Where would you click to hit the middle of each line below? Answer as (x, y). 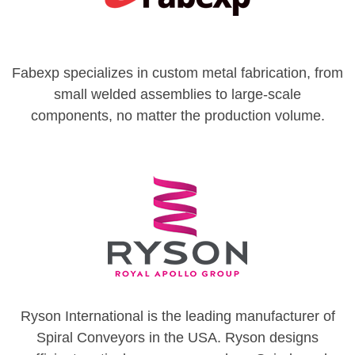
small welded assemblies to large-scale (177, 94)
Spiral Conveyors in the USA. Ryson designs (177, 337)
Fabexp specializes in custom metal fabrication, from (177, 73)
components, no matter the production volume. (177, 115)
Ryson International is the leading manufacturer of (177, 316)
